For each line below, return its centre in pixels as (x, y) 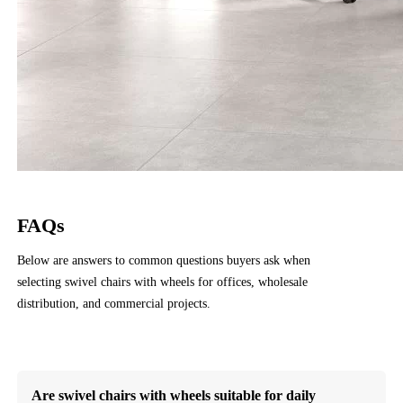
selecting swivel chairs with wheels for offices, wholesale (163, 282)
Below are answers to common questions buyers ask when (164, 260)
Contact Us (65, 351)
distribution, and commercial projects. (114, 303)
